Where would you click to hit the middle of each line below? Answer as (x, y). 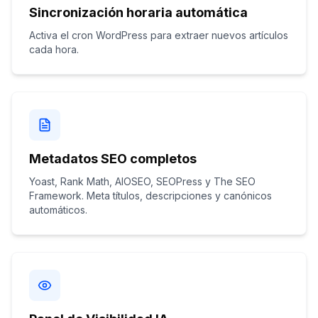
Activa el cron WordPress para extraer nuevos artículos (159, 35)
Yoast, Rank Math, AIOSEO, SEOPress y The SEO (142, 181)
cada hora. (54, 49)
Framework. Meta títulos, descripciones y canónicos (150, 196)
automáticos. (58, 210)
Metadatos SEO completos (113, 159)
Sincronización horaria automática (138, 12)
